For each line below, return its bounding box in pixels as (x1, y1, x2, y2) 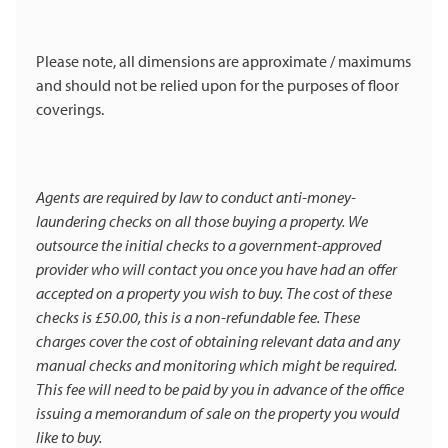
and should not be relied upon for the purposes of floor (36, 75, 399, 96)
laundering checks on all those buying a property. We (36, 211, 368, 232)
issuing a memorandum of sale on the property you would (36, 403, 399, 424)
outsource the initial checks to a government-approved (36, 235, 381, 256)
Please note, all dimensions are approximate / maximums (36, 51, 411, 72)
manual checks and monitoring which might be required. (36, 355, 397, 376)
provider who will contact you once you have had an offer (36, 259, 397, 280)
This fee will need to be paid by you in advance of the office (36, 379, 404, 400)
